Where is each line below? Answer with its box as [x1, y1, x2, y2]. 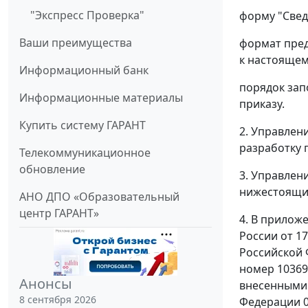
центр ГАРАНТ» [19, 206, 99, 221]
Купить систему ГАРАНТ [19, 118, 146, 133]
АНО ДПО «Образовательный [19, 189, 179, 205]
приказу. [239, 96, 285, 111]
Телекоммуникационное [19, 145, 151, 161]
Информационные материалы [19, 90, 183, 106]
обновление [19, 162, 85, 177]
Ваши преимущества [19, 35, 132, 51]
